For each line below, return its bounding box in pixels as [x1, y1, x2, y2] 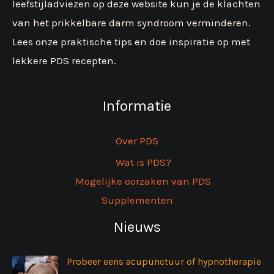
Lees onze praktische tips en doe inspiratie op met [12, 35, 250, 48]
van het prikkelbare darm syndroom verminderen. [12, 16, 251, 29]
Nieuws [113, 218, 161, 235]
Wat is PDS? [115, 155, 171, 168]
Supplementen [101, 193, 173, 206]
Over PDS [116, 134, 158, 147]
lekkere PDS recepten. [12, 54, 116, 67]
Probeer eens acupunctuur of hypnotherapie [66, 255, 261, 267]
